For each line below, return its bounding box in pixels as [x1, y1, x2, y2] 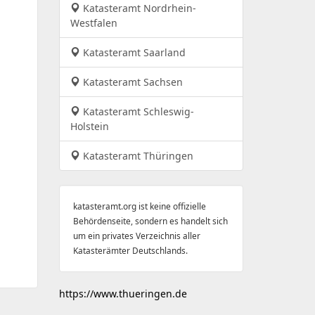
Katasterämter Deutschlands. [72, 245, 188, 256]
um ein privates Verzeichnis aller [72, 230, 200, 241]
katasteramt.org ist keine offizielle [72, 200, 206, 212]
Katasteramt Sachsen [79, 75, 183, 89]
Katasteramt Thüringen [79, 149, 193, 162]
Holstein [70, 120, 109, 133]
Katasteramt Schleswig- [79, 105, 194, 118]
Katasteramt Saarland [79, 46, 186, 59]
